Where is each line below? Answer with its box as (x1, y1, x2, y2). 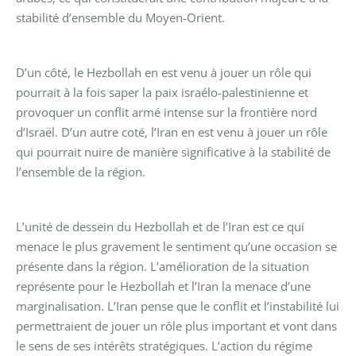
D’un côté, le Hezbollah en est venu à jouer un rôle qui (16, 64, 311, 80)
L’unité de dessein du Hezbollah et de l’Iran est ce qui (16, 218, 304, 234)
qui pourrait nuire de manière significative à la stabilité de (16, 143, 331, 160)
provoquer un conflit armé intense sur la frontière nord (16, 103, 317, 120)
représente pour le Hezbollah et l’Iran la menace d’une (16, 277, 311, 294)
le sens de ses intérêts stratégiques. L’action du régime (16, 337, 312, 354)
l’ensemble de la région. (16, 163, 145, 180)
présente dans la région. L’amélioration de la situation (16, 257, 309, 274)
